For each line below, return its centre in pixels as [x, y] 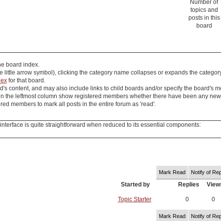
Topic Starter [134, 200]
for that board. [26, 80]
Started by [135, 185]
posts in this [204, 18]
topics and [204, 10]
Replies [188, 185]
